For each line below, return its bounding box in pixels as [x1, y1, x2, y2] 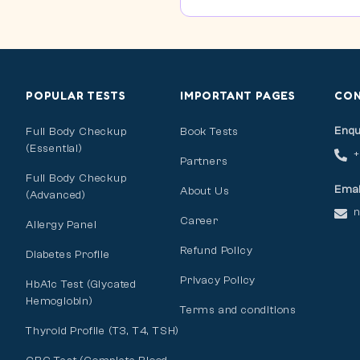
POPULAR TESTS [26, 88, 126, 102]
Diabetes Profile [26, 247, 110, 261]
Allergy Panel [26, 218, 97, 231]
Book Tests [180, 125, 239, 138]
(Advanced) [26, 188, 86, 202]
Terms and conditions [180, 303, 297, 317]
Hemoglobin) [26, 294, 93, 308]
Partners [180, 154, 228, 168]
